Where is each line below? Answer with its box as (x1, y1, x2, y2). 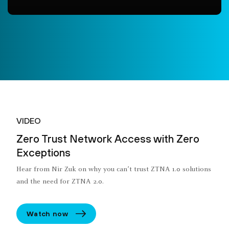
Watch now (27, 209, 68, 218)
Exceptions (16, 146, 71, 159)
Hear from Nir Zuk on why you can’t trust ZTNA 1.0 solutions (16, 166, 211, 174)
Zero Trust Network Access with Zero (16, 132, 199, 145)
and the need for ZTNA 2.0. (16, 178, 104, 186)
